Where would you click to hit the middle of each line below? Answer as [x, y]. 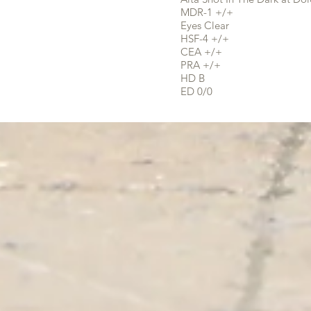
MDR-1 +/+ [207, 12]
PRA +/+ [201, 65]
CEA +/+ [201, 52]
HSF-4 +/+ [205, 39]
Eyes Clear [205, 25]
